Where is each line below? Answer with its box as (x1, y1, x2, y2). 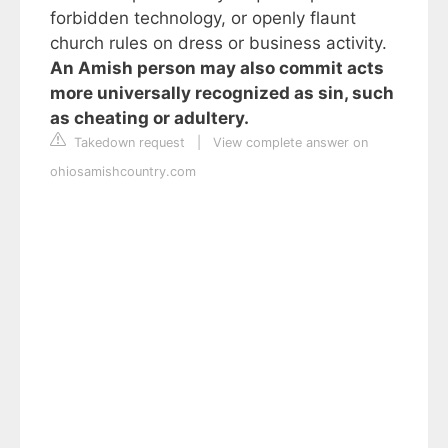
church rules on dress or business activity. (50, 33, 387, 53)
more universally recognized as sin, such (50, 83, 394, 103)
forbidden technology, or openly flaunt (50, 8, 356, 28)
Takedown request (70, 135, 185, 150)
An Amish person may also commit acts (50, 58, 384, 78)
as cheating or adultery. (50, 108, 249, 128)
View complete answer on (213, 135, 368, 150)
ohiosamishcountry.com (50, 164, 196, 179)
